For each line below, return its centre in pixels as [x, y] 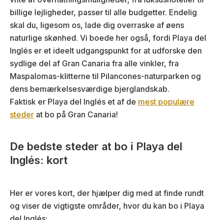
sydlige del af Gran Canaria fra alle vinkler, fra [94, 64]
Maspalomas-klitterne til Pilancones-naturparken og [105, 76]
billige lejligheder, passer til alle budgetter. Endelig [103, 13]
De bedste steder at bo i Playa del [96, 147]
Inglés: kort [39, 160]
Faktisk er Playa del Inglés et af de [74, 102]
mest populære [166, 102]
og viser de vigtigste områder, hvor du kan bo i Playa [107, 206]
